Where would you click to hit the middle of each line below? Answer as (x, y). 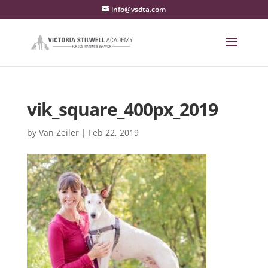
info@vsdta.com (139, 9)
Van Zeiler (59, 133)
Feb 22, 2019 (113, 133)
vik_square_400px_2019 (122, 109)
